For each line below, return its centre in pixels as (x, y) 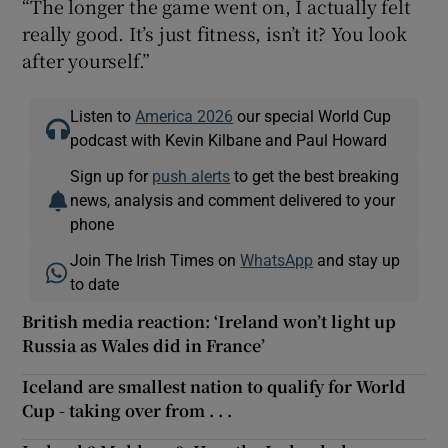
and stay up (357, 259)
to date (95, 283)
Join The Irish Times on (155, 259)
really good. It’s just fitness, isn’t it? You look (214, 32)
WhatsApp (277, 259)
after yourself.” (86, 59)
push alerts (191, 175)
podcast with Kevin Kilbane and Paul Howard (229, 139)
